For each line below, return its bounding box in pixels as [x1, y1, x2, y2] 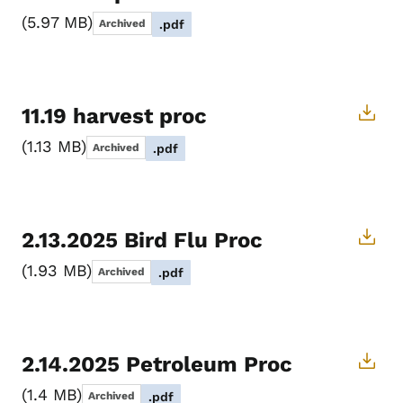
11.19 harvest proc [22, 103, 207, 130]
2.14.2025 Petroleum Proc [22, 352, 292, 378]
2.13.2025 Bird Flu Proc [22, 228, 263, 254]
